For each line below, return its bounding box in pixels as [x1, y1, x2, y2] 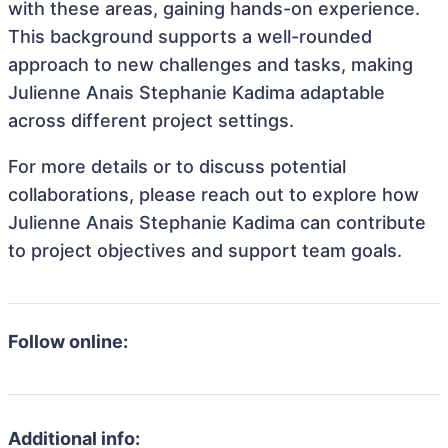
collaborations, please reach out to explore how [8, 184, 419, 205]
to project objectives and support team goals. [8, 240, 402, 261]
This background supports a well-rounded [8, 26, 372, 47]
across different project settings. [8, 110, 294, 131]
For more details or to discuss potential [8, 156, 346, 177]
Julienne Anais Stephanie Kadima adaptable [8, 82, 385, 103]
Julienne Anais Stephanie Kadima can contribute [8, 212, 426, 233]
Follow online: [8, 331, 128, 352]
